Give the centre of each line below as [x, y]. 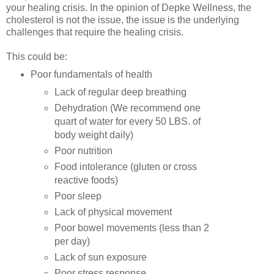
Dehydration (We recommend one [128, 108]
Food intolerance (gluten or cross [126, 167]
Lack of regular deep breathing [121, 92]
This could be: [37, 56]
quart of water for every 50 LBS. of [128, 122]
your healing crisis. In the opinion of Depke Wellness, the [129, 7]
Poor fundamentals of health [91, 74]
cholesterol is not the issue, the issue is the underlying [123, 20]
